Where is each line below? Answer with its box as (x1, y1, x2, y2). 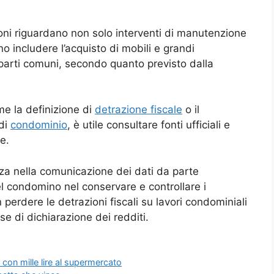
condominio (10, 119, 67, 131)
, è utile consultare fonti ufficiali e (67, 119, 230, 131)
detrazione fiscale (95, 103, 182, 116)
